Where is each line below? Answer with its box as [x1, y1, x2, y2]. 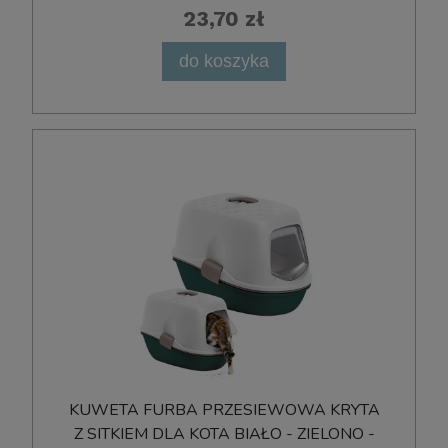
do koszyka [179, 50, 269, 72]
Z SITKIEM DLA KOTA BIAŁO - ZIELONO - [73, 423, 375, 446]
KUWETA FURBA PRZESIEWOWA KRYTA [68, 399, 380, 422]
